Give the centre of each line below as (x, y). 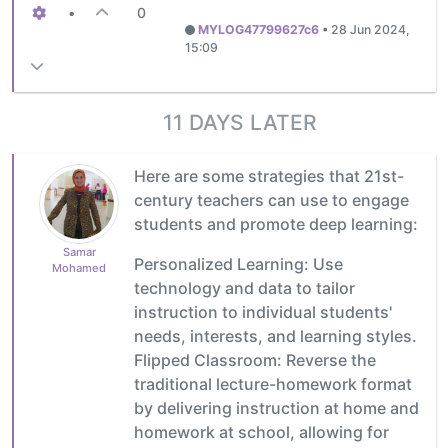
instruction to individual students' (263, 311)
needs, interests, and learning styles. (275, 335)
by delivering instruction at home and (276, 407)
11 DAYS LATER (240, 122)
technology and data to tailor (244, 287)
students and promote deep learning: (276, 223)
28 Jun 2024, (370, 29)
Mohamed (79, 267)
